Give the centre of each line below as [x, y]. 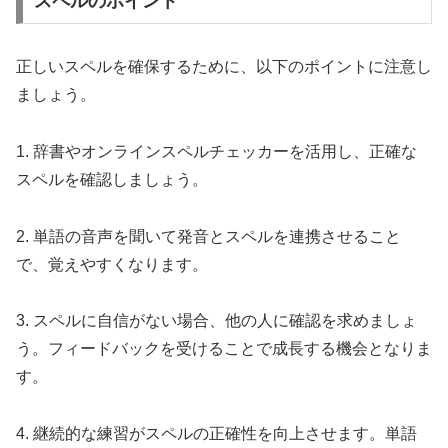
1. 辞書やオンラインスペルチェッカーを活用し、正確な [216, 151]
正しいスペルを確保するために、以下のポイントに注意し [224, 67]
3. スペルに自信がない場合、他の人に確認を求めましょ [216, 321]
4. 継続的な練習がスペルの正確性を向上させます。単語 [216, 434]
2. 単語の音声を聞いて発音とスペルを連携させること [208, 236]
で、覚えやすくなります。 [112, 264]
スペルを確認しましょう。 [112, 179]
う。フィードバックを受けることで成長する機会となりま [224, 349]
